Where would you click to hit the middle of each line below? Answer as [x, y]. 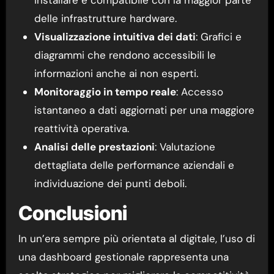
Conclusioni [72, 213]
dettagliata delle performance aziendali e [134, 165]
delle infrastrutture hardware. [105, 18]
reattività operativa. [81, 128]
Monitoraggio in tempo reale [105, 91]
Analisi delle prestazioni [94, 146]
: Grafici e [218, 36]
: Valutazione [185, 146]
